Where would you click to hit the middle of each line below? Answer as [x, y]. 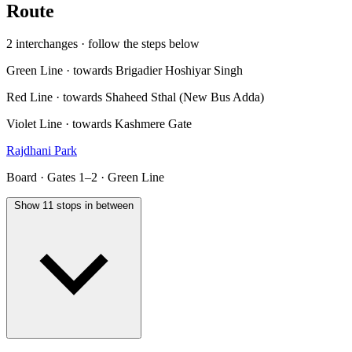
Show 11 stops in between [74, 206]
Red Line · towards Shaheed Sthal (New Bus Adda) [135, 97]
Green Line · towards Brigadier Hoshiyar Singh [125, 71]
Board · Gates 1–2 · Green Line [85, 178]
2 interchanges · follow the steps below [103, 44]
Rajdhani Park [42, 151]
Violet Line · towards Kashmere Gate [99, 124]
